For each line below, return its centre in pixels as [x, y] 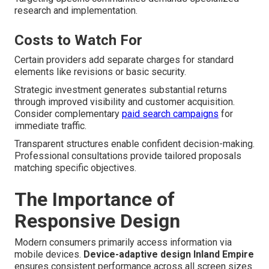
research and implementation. [76, 11]
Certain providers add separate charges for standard [124, 60]
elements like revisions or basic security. [100, 72]
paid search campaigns [170, 114]
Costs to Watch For [78, 41]
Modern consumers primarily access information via [123, 243]
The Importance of [95, 200]
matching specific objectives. [75, 168]
